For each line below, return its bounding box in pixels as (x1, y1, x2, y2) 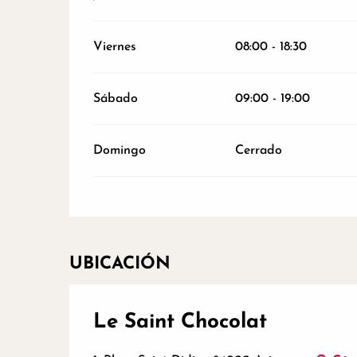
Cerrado (234, 144, 282, 158)
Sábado (93, 92, 139, 106)
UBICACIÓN (69, 255, 171, 274)
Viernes (93, 41, 137, 54)
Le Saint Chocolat (93, 312, 267, 334)
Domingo (93, 144, 147, 158)
